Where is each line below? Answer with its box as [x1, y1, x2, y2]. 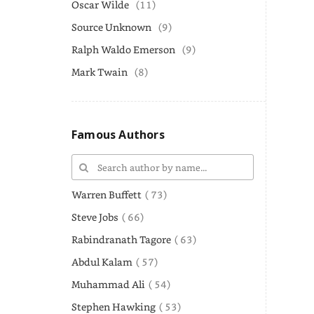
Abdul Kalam [71, 254, 132, 268]
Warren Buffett [71, 187, 142, 201]
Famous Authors [71, 127, 165, 142]
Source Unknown [71, 20, 151, 34]
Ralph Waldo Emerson [71, 43, 175, 56]
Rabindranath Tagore [71, 232, 171, 246]
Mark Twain [71, 65, 128, 78]
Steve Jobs [71, 210, 118, 224]
